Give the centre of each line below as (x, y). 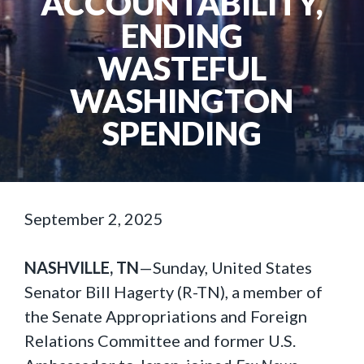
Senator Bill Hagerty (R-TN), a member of (173, 292)
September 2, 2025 (94, 219)
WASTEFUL (182, 68)
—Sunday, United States (225, 267)
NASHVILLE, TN (82, 267)
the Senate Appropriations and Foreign (166, 316)
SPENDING (182, 133)
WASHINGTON (182, 101)
